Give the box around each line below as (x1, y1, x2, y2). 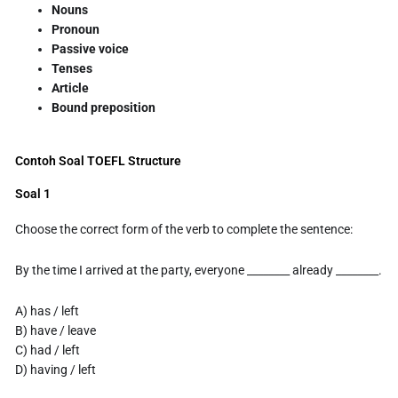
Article (52, 81, 90, 96)
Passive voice (52, 42, 130, 57)
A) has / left (15, 303, 80, 318)
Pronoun (52, 22, 100, 37)
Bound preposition (52, 100, 156, 115)
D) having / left (15, 362, 97, 377)
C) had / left (15, 342, 81, 357)
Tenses (52, 61, 93, 76)
